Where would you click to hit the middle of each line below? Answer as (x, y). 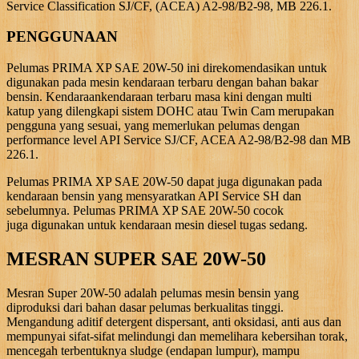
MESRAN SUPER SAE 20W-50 (136, 259)
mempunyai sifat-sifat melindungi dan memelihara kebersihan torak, (177, 336)
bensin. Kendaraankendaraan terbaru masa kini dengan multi (159, 97)
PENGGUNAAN (62, 37)
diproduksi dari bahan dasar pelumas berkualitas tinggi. (145, 307)
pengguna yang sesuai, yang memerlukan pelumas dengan (153, 126)
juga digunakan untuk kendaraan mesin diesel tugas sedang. (157, 225)
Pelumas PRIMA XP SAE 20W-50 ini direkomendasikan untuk (167, 68)
